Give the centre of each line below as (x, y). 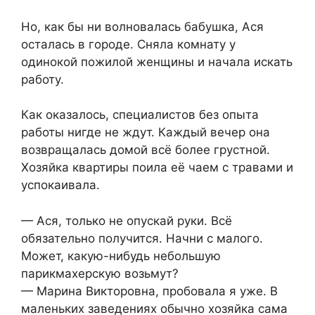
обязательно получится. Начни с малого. (142, 238)
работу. (43, 79)
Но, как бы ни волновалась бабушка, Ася (142, 26)
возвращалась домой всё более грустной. (146, 150)
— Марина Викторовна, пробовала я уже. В (149, 291)
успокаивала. (60, 185)
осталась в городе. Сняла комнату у (128, 44)
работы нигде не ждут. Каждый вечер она (146, 133)
